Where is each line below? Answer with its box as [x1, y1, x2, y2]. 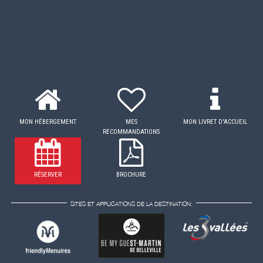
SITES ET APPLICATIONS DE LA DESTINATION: [70, 200, 193, 207]
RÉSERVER [33, 170, 62, 178]
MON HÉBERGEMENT [19, 117, 76, 126]
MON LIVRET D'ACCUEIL [183, 117, 248, 126]
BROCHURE [116, 170, 147, 178]
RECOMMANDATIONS [103, 127, 160, 136]
